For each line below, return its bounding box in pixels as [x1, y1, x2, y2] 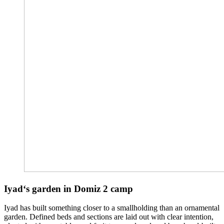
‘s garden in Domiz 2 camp [23, 183, 133, 194]
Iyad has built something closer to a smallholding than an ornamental [4, 203, 219, 212]
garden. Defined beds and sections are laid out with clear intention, [4, 212, 213, 221]
